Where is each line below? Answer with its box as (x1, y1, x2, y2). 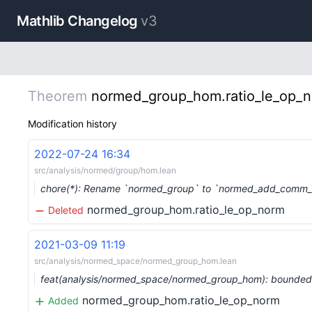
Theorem (28, 88, 87, 104)
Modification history (28, 118, 117, 130)
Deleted (45, 204, 84, 216)
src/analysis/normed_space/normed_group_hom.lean (34, 256, 237, 266)
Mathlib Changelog (17, 13, 138, 29)
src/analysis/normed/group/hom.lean (34, 165, 176, 175)
